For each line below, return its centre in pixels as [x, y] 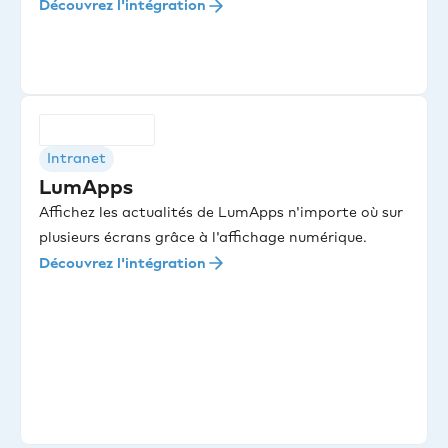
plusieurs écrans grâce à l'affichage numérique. [203, 238]
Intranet [76, 159]
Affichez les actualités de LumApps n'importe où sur [221, 213]
